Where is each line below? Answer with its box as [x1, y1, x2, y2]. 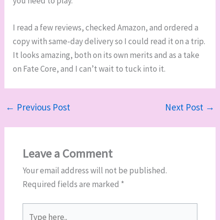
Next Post [165, 101, 205, 113]
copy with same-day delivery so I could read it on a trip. [13, 36, 206, 47]
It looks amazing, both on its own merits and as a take [13, 50, 200, 61]
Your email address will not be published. [22, 165, 167, 176]
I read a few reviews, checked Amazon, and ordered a [13, 22, 199, 33]
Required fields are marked [22, 178, 121, 190]
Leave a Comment [22, 145, 112, 161]
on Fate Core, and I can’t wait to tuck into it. [13, 63, 166, 75]
